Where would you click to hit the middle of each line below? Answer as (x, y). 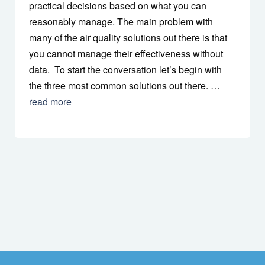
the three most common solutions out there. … (125, 85)
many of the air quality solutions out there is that (128, 37)
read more (50, 101)
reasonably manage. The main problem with (121, 21)
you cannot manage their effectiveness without (126, 53)
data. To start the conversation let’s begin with (125, 69)
